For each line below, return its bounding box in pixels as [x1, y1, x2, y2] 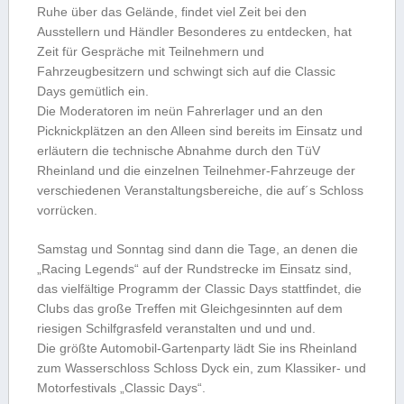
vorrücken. [36, 203, 97, 218]
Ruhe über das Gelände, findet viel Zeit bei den [36, 5, 307, 20]
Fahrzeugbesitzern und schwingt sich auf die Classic [36, 64, 335, 79]
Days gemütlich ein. [36, 84, 149, 99]
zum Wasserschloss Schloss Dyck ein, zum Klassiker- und [36, 361, 366, 376]
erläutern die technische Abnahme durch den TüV [36, 143, 320, 159]
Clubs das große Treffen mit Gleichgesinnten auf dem [36, 301, 343, 317]
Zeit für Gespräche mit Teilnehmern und [36, 44, 264, 60]
